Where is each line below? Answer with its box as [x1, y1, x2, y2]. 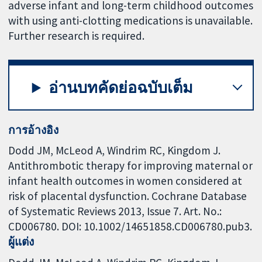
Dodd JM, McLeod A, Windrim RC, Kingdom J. [8, 143, 221, 158]
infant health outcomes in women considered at [8, 174, 243, 188]
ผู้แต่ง [8, 235, 35, 249]
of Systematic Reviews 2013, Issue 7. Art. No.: [8, 204, 222, 219]
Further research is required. [8, 28, 145, 43]
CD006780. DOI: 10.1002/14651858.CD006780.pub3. [8, 219, 253, 234]
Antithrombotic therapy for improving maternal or [8, 158, 253, 173]
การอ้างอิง [8, 122, 59, 137]
